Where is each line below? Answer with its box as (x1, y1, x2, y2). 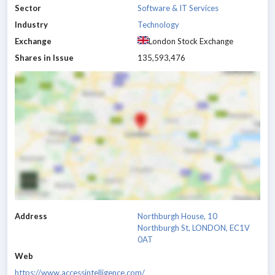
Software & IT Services (137, 3, 219, 14)
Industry (15, 20, 48, 30)
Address (15, 211, 47, 221)
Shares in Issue (15, 53, 74, 63)
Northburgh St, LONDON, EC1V (137, 222, 250, 233)
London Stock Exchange (149, 36, 233, 47)
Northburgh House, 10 (137, 211, 217, 221)
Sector (15, 3, 41, 14)
